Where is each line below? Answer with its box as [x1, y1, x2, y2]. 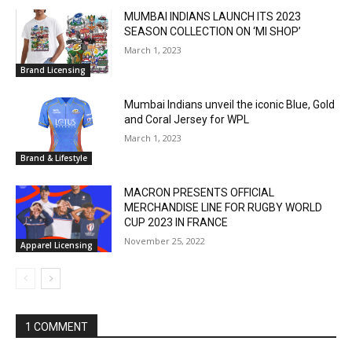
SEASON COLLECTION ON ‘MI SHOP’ [124, 25, 302, 38]
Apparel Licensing [20, 240, 93, 251]
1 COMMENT [25, 321, 88, 334]
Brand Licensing [20, 64, 86, 76]
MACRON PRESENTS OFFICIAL [124, 185, 275, 199]
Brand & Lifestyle [20, 152, 87, 163]
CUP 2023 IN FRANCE [124, 215, 229, 229]
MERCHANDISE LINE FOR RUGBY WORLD [124, 200, 323, 214]
